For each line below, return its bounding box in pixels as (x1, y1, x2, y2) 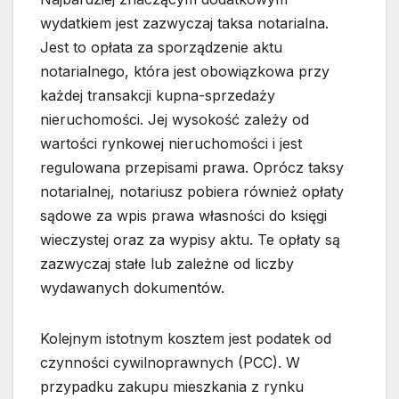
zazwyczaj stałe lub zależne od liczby (40, 255, 294, 273)
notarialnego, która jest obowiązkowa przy (40, 62, 330, 81)
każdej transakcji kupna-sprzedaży (40, 86, 275, 105)
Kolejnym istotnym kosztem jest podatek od (40, 330, 331, 348)
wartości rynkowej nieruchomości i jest (40, 134, 302, 153)
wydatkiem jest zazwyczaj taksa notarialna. (40, 14, 329, 33)
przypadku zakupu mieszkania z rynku (40, 378, 304, 396)
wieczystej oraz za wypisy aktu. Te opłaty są (40, 231, 340, 249)
